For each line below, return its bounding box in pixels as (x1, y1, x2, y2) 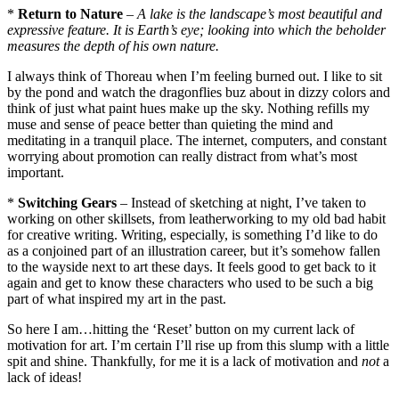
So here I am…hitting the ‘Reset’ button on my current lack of (7, 321, 354, 337)
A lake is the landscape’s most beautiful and (137, 5, 382, 21)
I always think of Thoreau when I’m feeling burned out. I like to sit (7, 68, 382, 84)
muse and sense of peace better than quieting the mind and (7, 116, 333, 132)
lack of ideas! (7, 369, 82, 385)
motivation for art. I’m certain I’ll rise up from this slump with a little (7, 337, 389, 353)
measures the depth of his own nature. (7, 37, 219, 53)
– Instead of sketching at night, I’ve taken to (117, 194, 366, 210)
